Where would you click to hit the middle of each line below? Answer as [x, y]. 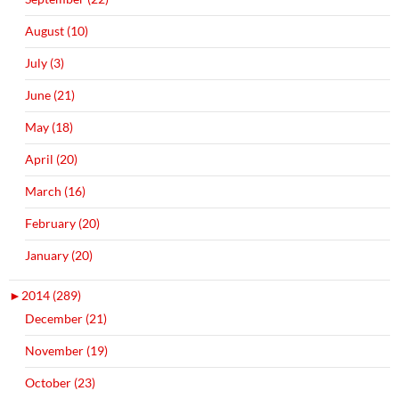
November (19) [66, 350]
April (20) [51, 159]
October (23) [60, 382]
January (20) [59, 255]
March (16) [55, 191]
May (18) [49, 126]
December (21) [66, 318]
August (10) [57, 30]
